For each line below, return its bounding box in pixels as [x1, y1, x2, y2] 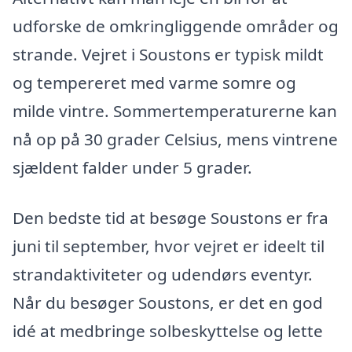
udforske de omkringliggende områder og [13, 15, 339, 38]
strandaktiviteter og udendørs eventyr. [13, 263, 313, 286]
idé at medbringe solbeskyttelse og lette [13, 320, 323, 343]
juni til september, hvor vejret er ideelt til [13, 235, 324, 258]
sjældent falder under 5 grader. [13, 156, 252, 179]
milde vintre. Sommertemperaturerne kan [13, 100, 337, 123]
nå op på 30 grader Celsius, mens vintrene [13, 128, 338, 151]
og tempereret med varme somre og [13, 71, 296, 94]
